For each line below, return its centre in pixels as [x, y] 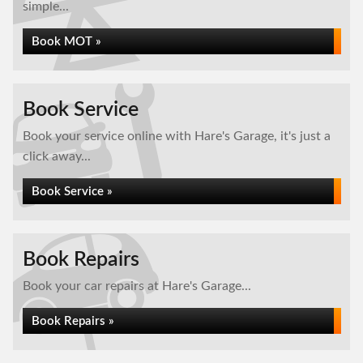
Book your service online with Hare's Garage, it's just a [177, 136]
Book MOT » [66, 42]
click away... [57, 156]
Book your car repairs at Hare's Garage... [137, 286]
